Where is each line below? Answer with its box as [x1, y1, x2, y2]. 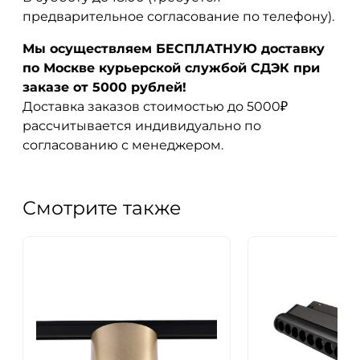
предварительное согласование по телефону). [22, 8, 334, 24]
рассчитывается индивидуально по [22, 117, 261, 133]
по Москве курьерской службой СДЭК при [22, 59, 320, 76]
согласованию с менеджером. [22, 137, 223, 153]
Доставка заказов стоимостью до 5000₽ [22, 98, 288, 114]
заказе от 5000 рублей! [22, 79, 186, 95]
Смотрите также [22, 195, 182, 219]
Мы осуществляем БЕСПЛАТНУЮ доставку [22, 40, 325, 56]
